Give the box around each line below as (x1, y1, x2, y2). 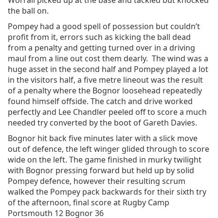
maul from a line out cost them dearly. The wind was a (8, 53, 208, 64)
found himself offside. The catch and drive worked (8, 96, 193, 107)
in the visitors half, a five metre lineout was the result (8, 74, 203, 85)
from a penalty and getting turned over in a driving (8, 42, 195, 53)
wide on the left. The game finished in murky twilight (8, 154, 201, 165)
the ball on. (8, 5, 49, 16)
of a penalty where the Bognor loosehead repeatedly (8, 85, 202, 96)
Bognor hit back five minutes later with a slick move (8, 133, 198, 144)
